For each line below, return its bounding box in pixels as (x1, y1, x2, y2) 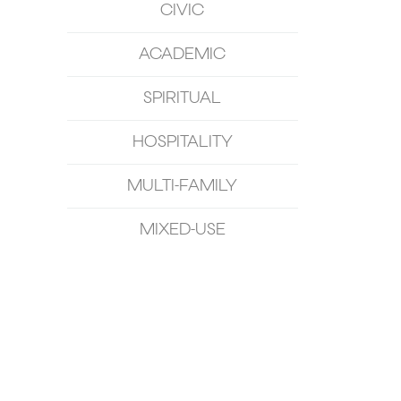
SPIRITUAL (143, 91, 221, 106)
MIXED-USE (139, 223, 226, 237)
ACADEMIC (139, 47, 226, 62)
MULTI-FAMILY (127, 179, 237, 193)
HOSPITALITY (132, 135, 233, 149)
